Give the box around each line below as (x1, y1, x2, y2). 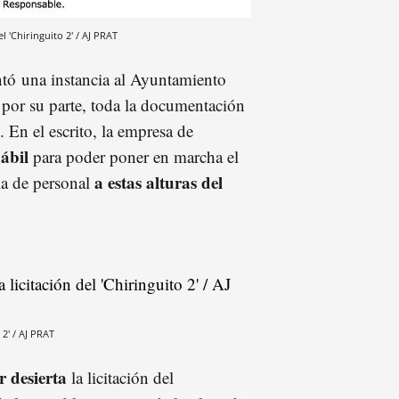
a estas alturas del (94, 169, 223, 194)
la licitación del (67, 365, 174, 388)
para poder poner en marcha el (28, 144, 239, 167)
